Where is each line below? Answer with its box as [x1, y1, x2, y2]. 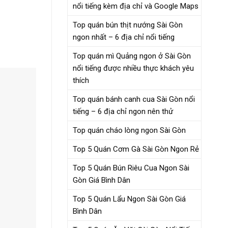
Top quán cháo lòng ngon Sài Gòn [73, 125, 186, 135]
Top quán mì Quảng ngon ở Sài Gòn [73, 51, 191, 61]
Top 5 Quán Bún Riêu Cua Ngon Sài [73, 163, 189, 173]
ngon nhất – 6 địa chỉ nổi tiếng [73, 32, 175, 42]
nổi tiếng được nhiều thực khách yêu [73, 63, 194, 73]
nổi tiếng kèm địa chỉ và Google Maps [73, 1, 198, 11]
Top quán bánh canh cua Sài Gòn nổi [73, 94, 195, 104]
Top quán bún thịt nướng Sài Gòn [73, 20, 183, 30]
